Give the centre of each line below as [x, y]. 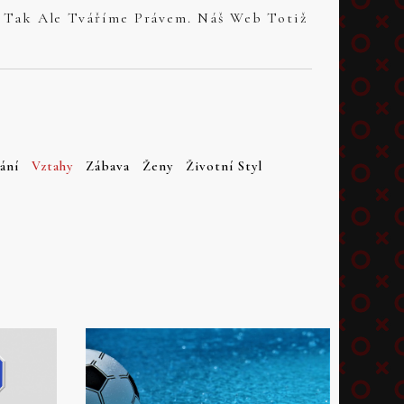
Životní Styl [224, 166]
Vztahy [52, 166]
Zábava [107, 166]
